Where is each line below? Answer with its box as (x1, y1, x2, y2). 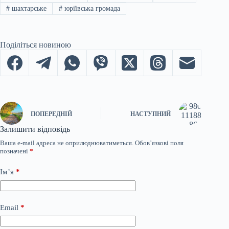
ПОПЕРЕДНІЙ (31, 110, 72, 118)
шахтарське (9, 4, 47, 12)
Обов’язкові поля (135, 139, 184, 147)
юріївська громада (62, 4, 120, 12)
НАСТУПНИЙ (130, 110, 171, 118)
